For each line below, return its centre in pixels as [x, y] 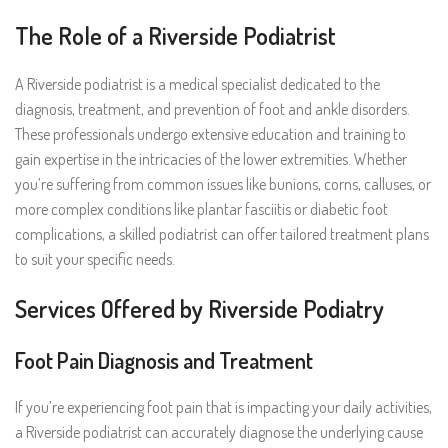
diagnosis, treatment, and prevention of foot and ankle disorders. [212, 108]
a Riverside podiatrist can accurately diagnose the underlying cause [219, 431]
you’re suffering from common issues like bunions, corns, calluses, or [223, 183]
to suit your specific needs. [95, 258]
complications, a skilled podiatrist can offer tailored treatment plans [222, 233]
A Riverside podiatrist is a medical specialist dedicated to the [197, 83]
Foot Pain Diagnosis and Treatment [164, 359]
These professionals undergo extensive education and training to [210, 133]
